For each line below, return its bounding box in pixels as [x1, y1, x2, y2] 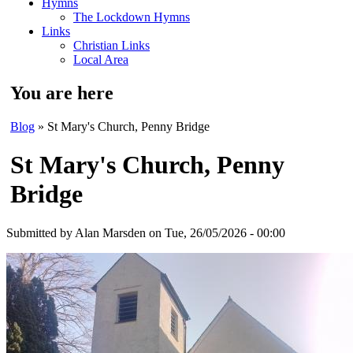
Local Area [73, 53, 128, 66]
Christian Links [73, 39, 150, 52]
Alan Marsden [75, 225, 146, 240]
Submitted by [6, 225, 75, 240]
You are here [10, 82, 113, 103]
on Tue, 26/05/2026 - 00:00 [146, 225, 285, 240]
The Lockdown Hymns [73, 10, 190, 24]
